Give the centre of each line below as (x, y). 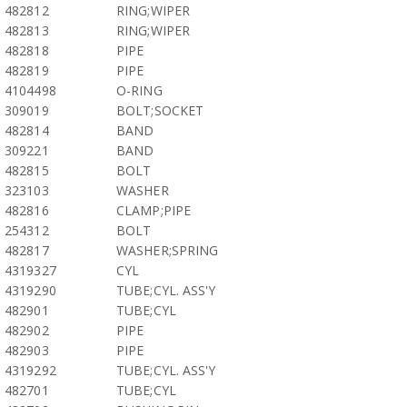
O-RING (139, 90)
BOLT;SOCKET (160, 110)
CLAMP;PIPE (154, 210)
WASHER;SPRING (168, 250)
